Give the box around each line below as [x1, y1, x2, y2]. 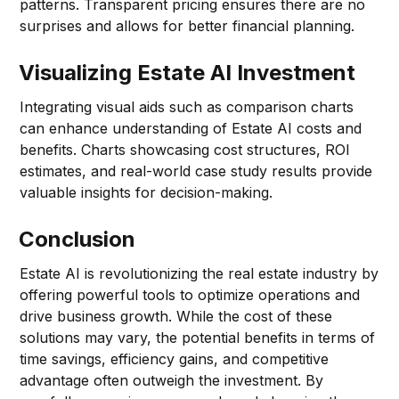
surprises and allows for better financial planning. [20, 16, 355, 35]
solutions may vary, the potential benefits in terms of [20, 328, 376, 346]
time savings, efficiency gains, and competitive [20, 349, 330, 368]
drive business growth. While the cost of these [20, 306, 333, 325]
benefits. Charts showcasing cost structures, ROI [20, 140, 351, 159]
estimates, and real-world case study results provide [20, 161, 373, 180]
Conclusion [19, 225, 136, 252]
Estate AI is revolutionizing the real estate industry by [20, 264, 379, 282]
